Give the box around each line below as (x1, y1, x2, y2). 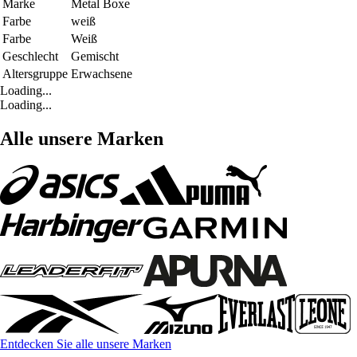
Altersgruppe (2, 66, 68, 80)
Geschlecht (2, 49, 58, 63)
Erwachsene (71, 66, 132, 80)
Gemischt (71, 49, 119, 63)
